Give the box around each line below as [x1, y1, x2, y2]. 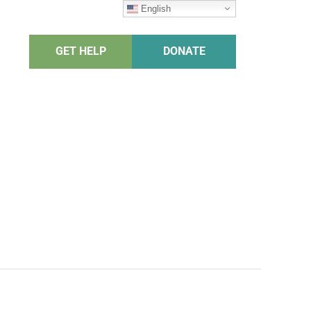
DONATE [162, 44, 205, 58]
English [138, 3, 171, 14]
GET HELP [56, 44, 107, 58]
